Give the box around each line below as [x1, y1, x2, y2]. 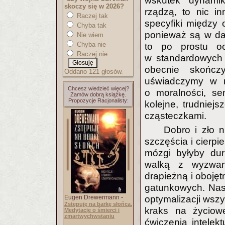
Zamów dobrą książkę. [70, 91, 126, 97]
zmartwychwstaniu [64, 213, 115, 219]
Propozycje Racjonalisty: [68, 97, 129, 103]
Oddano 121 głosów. [64, 68, 123, 75]
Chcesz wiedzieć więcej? [67, 85, 129, 91]
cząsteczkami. [145, 110, 209, 121]
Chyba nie [75, 41, 106, 48]
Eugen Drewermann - [64, 194, 123, 201]
